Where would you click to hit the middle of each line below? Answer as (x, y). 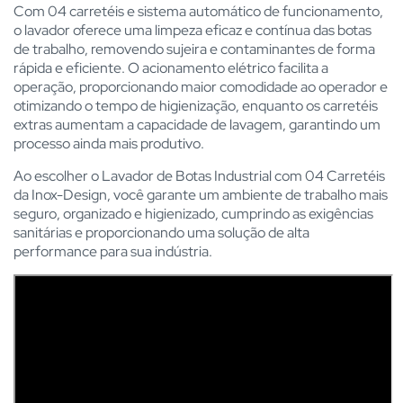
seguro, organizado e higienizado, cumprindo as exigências (193, 214)
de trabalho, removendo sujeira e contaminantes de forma (194, 49)
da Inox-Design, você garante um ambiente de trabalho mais (201, 195)
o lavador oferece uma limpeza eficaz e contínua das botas (193, 30)
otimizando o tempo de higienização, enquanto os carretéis (196, 106)
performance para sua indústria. (113, 251)
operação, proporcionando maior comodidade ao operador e (201, 87)
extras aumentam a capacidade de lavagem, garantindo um (197, 125)
